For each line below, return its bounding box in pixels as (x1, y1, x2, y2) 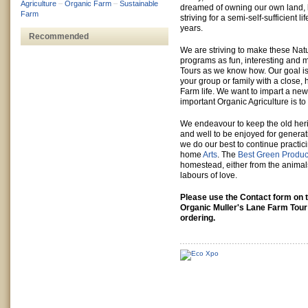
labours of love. (180, 170, 237, 180)
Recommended (29, 32, 89, 41)
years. (180, 23, 203, 33)
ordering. (180, 213, 215, 223)
